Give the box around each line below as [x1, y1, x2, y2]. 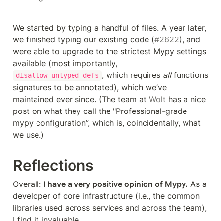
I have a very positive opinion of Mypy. [43, 179, 188, 189]
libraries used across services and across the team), [13, 202, 207, 213]
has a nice [166, 94, 206, 104]
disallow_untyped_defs [15, 71, 99, 79]
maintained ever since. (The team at [13, 94, 149, 104]
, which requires [101, 70, 163, 80]
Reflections [13, 156, 93, 174]
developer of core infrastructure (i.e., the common [13, 190, 200, 201]
